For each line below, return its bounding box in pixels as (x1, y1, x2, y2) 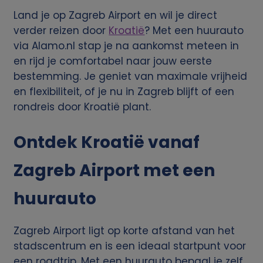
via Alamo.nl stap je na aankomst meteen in (14, 39, 240, 53)
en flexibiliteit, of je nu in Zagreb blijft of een (14, 85, 235, 99)
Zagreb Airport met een (14, 159, 215, 182)
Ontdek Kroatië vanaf (14, 130, 200, 154)
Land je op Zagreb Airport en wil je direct (14, 8, 218, 23)
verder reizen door (14, 23, 109, 38)
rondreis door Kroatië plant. (14, 100, 151, 114)
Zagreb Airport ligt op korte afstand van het (14, 223, 235, 238)
